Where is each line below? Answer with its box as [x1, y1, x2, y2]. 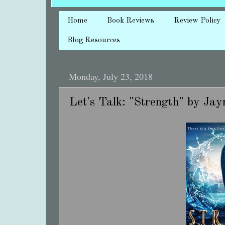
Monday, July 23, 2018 [69, 70, 153, 83]
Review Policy [174, 17, 220, 25]
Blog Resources [67, 37, 120, 45]
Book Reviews [107, 17, 154, 25]
